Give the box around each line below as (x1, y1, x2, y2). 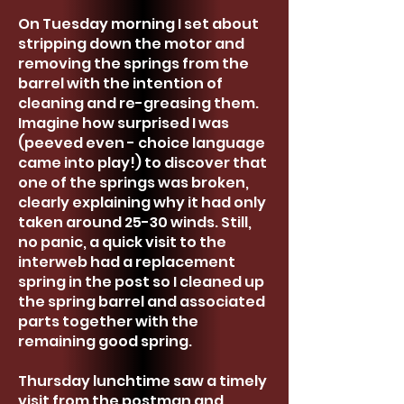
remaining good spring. (18, 331, 192, 352)
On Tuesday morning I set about (18, 14, 259, 34)
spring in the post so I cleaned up (18, 271, 264, 292)
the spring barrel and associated (18, 291, 265, 312)
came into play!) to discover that (18, 152, 267, 173)
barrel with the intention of (18, 73, 223, 94)
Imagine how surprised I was (18, 113, 229, 133)
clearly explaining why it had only (18, 192, 266, 213)
